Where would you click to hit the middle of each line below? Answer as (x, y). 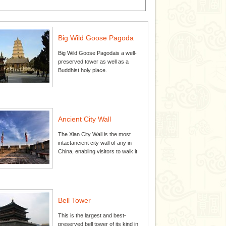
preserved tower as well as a (93, 62)
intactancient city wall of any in (95, 143)
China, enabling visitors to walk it (97, 151)
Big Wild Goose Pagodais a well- (97, 53)
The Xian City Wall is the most (94, 134)
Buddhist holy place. (82, 70)
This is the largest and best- (92, 215)
